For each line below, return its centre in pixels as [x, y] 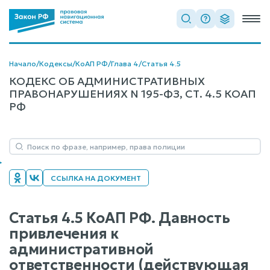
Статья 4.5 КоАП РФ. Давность [120, 218]
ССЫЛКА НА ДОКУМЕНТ [96, 178]
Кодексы [56, 64]
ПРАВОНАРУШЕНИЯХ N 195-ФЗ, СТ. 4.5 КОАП [133, 94]
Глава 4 [125, 64]
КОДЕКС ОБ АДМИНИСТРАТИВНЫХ [107, 81]
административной [82, 250]
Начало [23, 64]
